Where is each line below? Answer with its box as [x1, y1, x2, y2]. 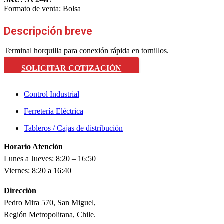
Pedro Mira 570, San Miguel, [4, 198, 96, 207]
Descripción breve [4, 24, 92, 37]
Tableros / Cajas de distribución [24, 123, 123, 132]
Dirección [4, 186, 36, 195]
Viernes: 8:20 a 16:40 [4, 166, 71, 175]
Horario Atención [4, 142, 63, 151]
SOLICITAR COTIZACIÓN [21, 63, 122, 72]
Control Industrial [24, 89, 79, 98]
